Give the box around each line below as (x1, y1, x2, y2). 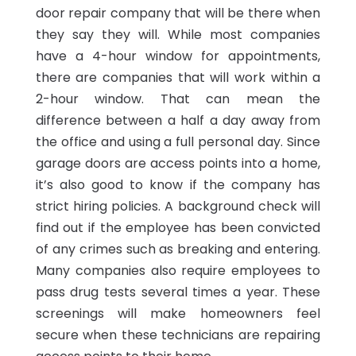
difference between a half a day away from (35, 110, 321, 130)
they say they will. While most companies (35, 25, 321, 44)
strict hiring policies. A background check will (35, 196, 321, 215)
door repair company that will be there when (35, 3, 321, 22)
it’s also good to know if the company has (35, 175, 321, 194)
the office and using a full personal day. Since (35, 132, 321, 151)
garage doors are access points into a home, (35, 153, 321, 172)
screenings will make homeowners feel (35, 304, 321, 323)
